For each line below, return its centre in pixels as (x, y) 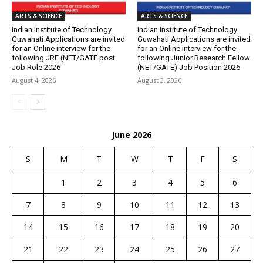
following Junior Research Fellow (194, 58)
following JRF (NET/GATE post (63, 58)
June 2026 (131, 135)
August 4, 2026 (34, 80)
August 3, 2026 (159, 80)
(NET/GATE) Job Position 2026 (189, 68)
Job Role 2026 (36, 68)
